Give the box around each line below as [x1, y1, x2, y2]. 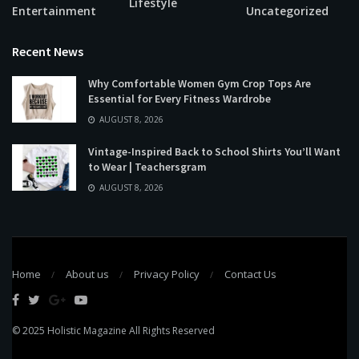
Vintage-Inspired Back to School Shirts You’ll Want [88, 144, 341, 159]
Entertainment [12, 3, 96, 19]
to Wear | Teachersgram [88, 159, 207, 175]
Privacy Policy [134, 266, 200, 281]
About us [66, 266, 109, 281]
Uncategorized [246, 3, 329, 19]
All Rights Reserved [129, 323, 215, 337]
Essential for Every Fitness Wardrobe [88, 91, 271, 107]
